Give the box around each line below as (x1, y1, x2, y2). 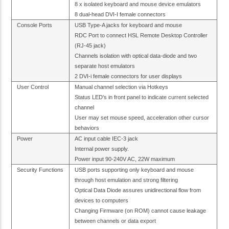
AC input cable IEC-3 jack (75, 135, 139, 142)
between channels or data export (75, 217, 156, 224)
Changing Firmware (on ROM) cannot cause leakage (75, 207, 207, 214)
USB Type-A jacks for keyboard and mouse (75, 21, 182, 28)
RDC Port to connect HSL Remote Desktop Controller (75, 32, 208, 38)
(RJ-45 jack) (75, 42, 106, 49)
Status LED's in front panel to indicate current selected (75, 94, 209, 100)
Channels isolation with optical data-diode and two (75, 52, 197, 59)
